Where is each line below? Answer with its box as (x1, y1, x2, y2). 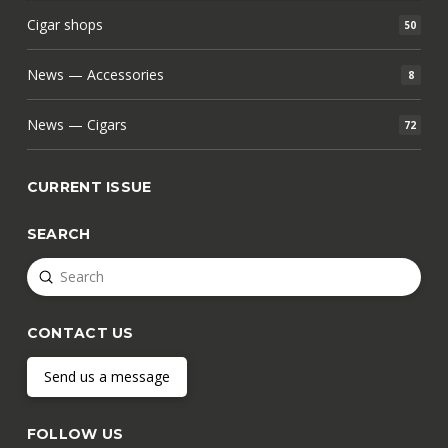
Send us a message (43, 366, 170, 386)
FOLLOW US (26, 424, 124, 443)
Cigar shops (26, 15, 103, 35)
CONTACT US (26, 323, 134, 342)
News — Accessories (26, 65, 164, 85)
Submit (45, 265, 91, 285)
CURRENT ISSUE (26, 177, 152, 196)
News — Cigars (26, 115, 127, 135)
